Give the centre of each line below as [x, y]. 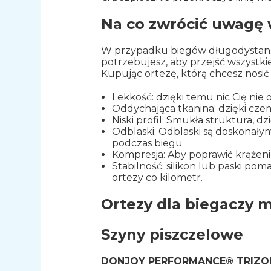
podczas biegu [147, 143]
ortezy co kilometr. [157, 178]
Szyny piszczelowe [172, 234]
